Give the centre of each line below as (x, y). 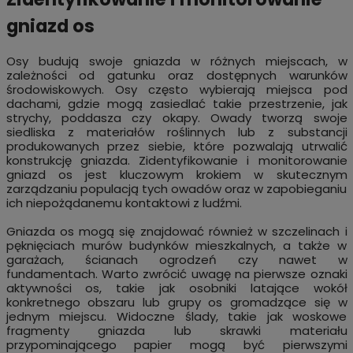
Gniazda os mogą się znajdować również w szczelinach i (176, 231)
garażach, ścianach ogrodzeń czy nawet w (176, 259)
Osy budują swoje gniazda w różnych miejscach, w (176, 61)
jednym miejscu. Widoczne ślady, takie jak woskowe (176, 316)
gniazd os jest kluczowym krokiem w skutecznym (176, 174)
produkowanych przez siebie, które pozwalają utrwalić (176, 146)
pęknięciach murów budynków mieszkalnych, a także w (176, 245)
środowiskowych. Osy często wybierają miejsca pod (176, 89)
